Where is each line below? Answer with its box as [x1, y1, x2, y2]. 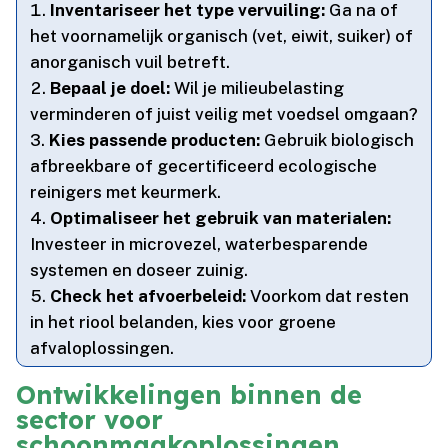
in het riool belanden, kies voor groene [30, 312, 337, 333]
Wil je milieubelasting [170, 78, 345, 99]
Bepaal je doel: [50, 78, 171, 99]
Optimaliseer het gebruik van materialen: [50, 208, 392, 229]
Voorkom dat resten [246, 286, 410, 307]
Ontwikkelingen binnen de [16, 379, 363, 411]
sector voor [16, 404, 164, 436]
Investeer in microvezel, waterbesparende [30, 234, 369, 255]
